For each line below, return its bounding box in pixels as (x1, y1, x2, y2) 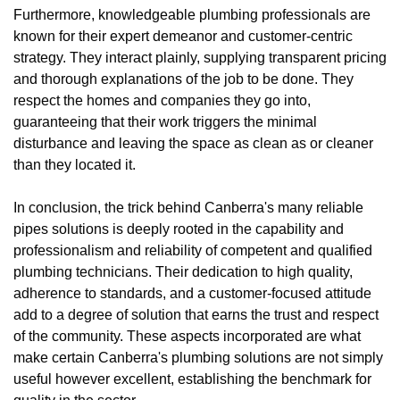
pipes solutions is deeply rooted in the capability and (13, 221, 344, 237)
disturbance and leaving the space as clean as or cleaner (13, 135, 373, 151)
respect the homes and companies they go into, (13, 92, 311, 108)
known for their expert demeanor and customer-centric (13, 28, 353, 44)
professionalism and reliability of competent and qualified (13, 242, 372, 258)
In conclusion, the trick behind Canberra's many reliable (13, 199, 363, 215)
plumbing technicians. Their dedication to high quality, (13, 263, 353, 279)
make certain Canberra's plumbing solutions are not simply (13, 349, 383, 365)
